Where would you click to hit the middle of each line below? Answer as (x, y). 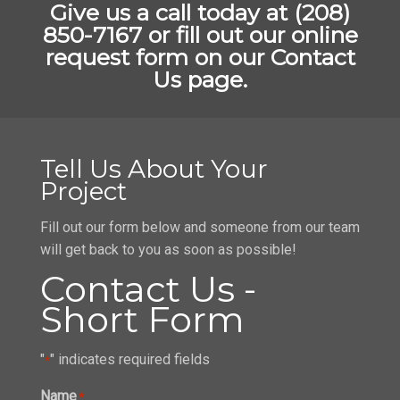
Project (83, 191)
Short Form (142, 319)
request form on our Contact (200, 57)
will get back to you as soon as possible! (168, 249)
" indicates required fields (130, 359)
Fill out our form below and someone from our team (200, 227)
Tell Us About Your (154, 168)
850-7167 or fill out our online (200, 34)
